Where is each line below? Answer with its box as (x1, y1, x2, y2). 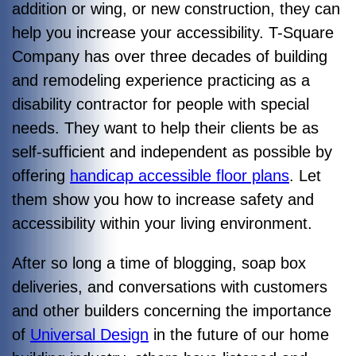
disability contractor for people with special (12, 95, 309, 113)
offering (12, 166, 70, 184)
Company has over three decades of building (12, 47, 327, 65)
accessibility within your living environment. (12, 214, 312, 232)
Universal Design (30, 325, 149, 343)
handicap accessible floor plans (70, 166, 289, 184)
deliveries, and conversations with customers (12, 277, 327, 296)
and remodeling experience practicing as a (12, 71, 310, 89)
